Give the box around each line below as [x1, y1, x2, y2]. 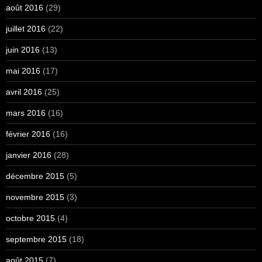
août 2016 [6, 2, 43, 12]
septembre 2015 [6, 234, 67, 244]
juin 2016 [6, 44, 40, 54]
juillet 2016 [6, 23, 46, 33]
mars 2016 [6, 108, 46, 118]
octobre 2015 [6, 213, 55, 223]
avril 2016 [6, 87, 42, 96]
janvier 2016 [6, 150, 51, 160]
